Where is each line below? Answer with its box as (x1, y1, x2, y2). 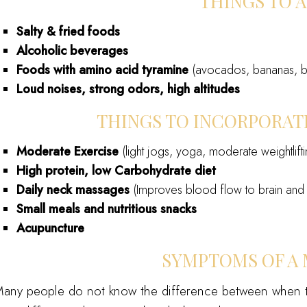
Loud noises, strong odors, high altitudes (16, 80, 241, 99)
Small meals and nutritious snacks (16, 200, 197, 219)
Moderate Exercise (16, 143, 123, 161)
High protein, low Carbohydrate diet (16, 162, 217, 180)
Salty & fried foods (16, 23, 121, 41)
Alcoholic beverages (16, 42, 129, 60)
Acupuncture (16, 219, 85, 238)
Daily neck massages (16, 181, 134, 199)
